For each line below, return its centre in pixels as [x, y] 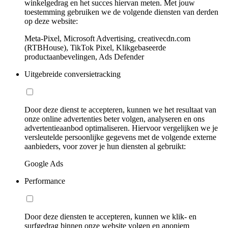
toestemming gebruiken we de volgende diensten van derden [121, 12]
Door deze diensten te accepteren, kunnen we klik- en [110, 217]
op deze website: [51, 21]
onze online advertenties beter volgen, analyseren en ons [115, 119]
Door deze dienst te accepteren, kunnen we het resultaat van [120, 110]
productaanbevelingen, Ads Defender [84, 57]
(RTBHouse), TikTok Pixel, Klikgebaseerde [95, 48]
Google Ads [44, 164]
